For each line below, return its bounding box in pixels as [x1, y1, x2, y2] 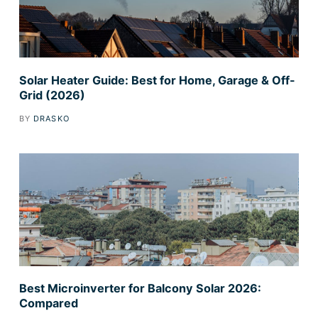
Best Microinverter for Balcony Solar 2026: [18, 281, 261, 296]
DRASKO [33, 113, 70, 124]
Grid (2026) [18, 87, 85, 102]
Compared [18, 296, 78, 311]
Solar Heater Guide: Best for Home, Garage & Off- [18, 72, 295, 87]
